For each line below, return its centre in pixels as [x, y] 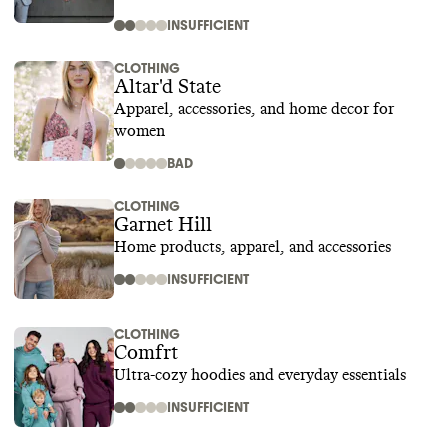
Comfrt [146, 353]
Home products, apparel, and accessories [252, 247]
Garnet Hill [163, 225]
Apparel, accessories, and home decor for [254, 109]
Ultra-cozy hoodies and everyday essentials [260, 375]
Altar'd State [167, 87]
